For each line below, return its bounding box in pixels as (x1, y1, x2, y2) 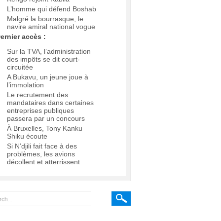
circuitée (7, 63, 33, 72)
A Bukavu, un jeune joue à (7, 73, 88, 81)
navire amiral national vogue (7, 23, 95, 31)
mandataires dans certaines (7, 99, 94, 107)
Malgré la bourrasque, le (7, 15, 83, 23)
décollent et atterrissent (7, 158, 80, 166)
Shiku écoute (7, 132, 47, 141)
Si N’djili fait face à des (7, 142, 77, 150)
